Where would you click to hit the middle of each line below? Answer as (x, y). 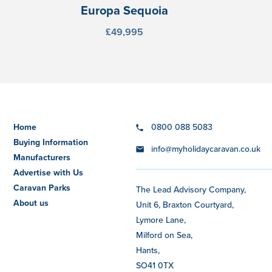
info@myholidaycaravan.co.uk (206, 148)
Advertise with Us (49, 173)
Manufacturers (42, 158)
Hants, (148, 250)
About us (31, 203)
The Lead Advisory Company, (191, 189)
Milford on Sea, (164, 235)
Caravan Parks (42, 188)
